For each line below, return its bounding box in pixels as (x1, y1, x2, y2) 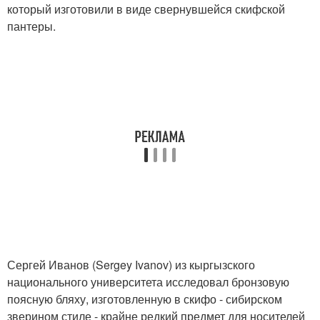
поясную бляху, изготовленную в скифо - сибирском (7, 291, 282, 308)
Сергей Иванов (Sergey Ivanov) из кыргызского (7, 256, 255, 274)
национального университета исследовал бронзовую (7, 274, 289, 291)
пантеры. (7, 18, 56, 35)
